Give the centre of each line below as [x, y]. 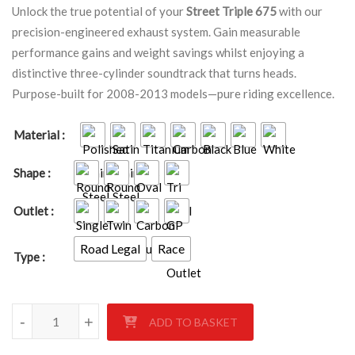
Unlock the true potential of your [99, 11]
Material [36, 134]
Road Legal [110, 248]
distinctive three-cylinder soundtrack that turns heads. [154, 73]
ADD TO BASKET [193, 322]
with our [300, 11]
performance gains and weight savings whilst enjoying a [158, 52]
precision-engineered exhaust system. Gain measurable [156, 31]
